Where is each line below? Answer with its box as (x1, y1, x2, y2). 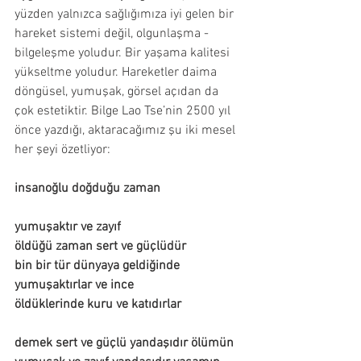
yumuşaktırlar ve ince (15, 276, 134, 293)
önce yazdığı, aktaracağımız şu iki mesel (15, 122, 239, 139)
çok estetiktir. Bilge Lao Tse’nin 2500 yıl (15, 102, 234, 119)
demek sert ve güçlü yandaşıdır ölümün (15, 334, 234, 351)
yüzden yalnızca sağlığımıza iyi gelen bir (15, 6, 237, 23)
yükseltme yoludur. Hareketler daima (15, 64, 220, 81)
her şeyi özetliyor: (15, 141, 114, 158)
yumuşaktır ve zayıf (15, 218, 121, 235)
